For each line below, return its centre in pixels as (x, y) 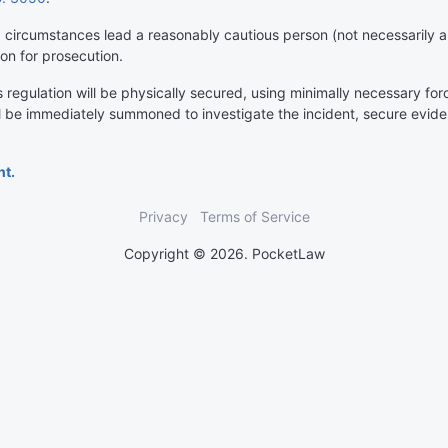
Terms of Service (254, 216)
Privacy (163, 216)
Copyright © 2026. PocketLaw (224, 253)
